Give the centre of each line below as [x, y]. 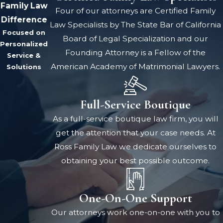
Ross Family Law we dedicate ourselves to [135, 146]
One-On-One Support [135, 198]
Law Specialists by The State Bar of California [135, 24]
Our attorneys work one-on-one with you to [135, 213]
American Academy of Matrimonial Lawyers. [135, 66]
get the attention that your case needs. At [135, 132]
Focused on [24, 32]
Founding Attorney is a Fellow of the [135, 52]
